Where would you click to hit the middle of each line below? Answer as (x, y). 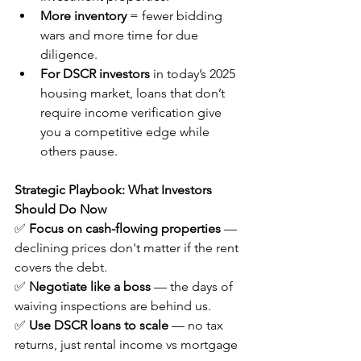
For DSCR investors (97, 74)
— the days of (193, 287)
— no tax (197, 326)
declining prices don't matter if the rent (128, 248)
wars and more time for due (121, 35)
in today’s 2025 (196, 74)
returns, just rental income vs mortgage (128, 345)
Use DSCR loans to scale (99, 326)
